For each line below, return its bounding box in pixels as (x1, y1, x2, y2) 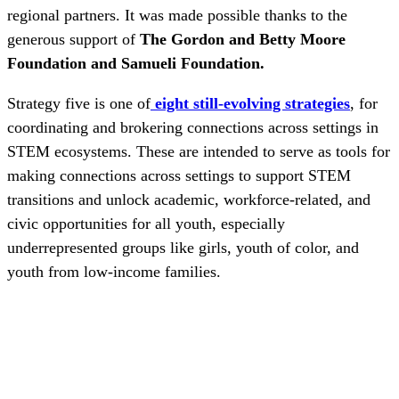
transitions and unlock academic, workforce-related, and (7, 191, 370, 209)
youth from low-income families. (7, 263, 221, 281)
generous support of (7, 30, 140, 49)
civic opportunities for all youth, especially (7, 215, 285, 233)
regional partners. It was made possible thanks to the (7, 6, 347, 25)
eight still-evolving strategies (151, 94, 350, 113)
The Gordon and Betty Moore (140, 30, 346, 49)
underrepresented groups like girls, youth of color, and (7, 239, 359, 257)
